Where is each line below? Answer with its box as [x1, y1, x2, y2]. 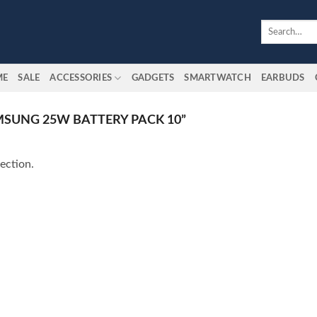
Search [260, 21, 286, 30]
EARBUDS [260, 74, 305, 82]
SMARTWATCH [184, 74, 251, 82]
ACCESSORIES [50, 74, 113, 82]
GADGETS [131, 74, 175, 82]
